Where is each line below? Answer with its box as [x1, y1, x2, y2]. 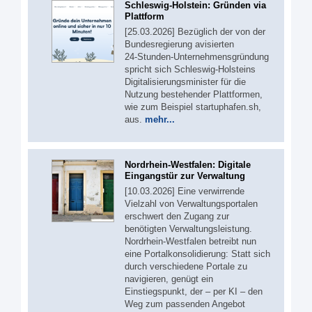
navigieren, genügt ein [125, 274, 213, 285]
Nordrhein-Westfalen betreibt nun [125, 236, 256, 247]
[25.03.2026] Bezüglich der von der [125, 26, 265, 37]
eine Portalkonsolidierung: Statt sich [125, 249, 270, 260]
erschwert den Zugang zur [125, 211, 229, 222]
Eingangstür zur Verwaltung [125, 171, 245, 182]
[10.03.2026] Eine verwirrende [125, 186, 244, 197]
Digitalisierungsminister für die [125, 76, 246, 87]
